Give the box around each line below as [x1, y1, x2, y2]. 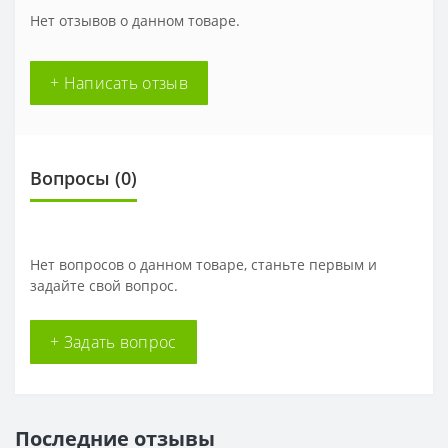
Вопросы [30, 166, 110, 191]
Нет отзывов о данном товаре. [30, 11, 240, 31]
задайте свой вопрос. [30, 276, 178, 296]
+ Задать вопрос [50, 331, 177, 354]
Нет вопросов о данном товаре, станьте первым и [30, 255, 377, 275]
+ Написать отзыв [50, 72, 188, 95]
